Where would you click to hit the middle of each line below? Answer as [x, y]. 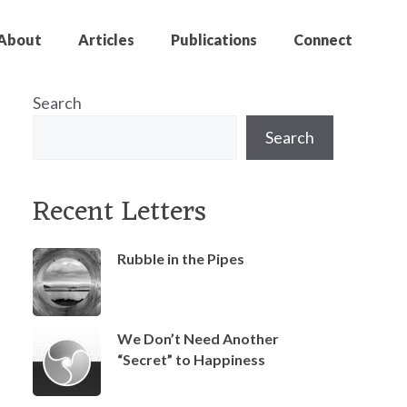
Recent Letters [119, 213]
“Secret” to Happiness [191, 359]
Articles [106, 40]
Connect [323, 40]
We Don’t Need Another [198, 338]
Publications [214, 40]
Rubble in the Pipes [181, 258]
